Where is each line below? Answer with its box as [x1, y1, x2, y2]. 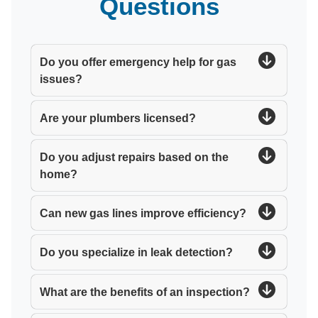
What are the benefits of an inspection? [40, 285, 251, 298]
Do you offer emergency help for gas [40, 55, 237, 68]
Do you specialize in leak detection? [40, 246, 234, 259]
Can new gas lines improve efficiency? [40, 207, 247, 220]
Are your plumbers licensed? [40, 111, 197, 125]
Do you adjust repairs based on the [40, 150, 229, 164]
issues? [40, 72, 83, 85]
